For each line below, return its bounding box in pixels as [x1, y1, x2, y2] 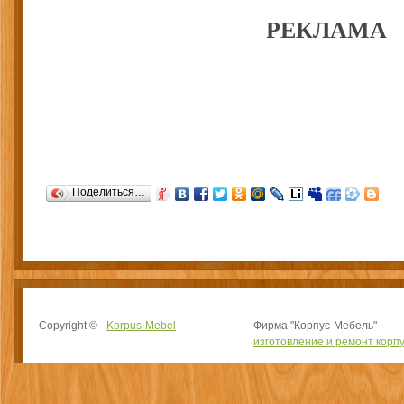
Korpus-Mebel [106, 319, 176, 332]
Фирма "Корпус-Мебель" [253, 319, 377, 332]
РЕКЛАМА [266, 12, 387, 46]
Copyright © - [39, 319, 106, 332]
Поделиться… [72, 186, 145, 198]
